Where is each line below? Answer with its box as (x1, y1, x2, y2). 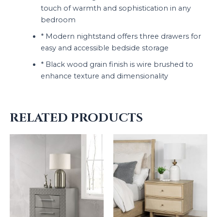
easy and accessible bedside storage (40, 44, 169, 53)
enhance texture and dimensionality (40, 72, 168, 81)
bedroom (40, 15, 76, 25)
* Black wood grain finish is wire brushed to (40, 60, 193, 69)
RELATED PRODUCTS (10, 109, 143, 126)
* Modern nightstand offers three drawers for (40, 32, 201, 41)
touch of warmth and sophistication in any (40, 4, 191, 13)
